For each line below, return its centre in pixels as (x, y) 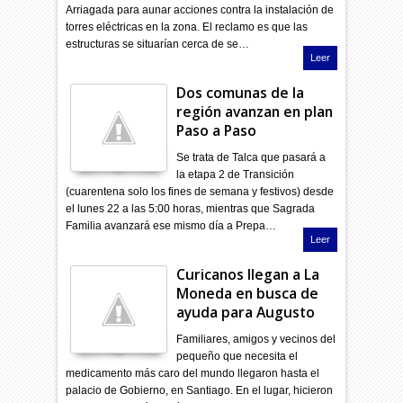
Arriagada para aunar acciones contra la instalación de (200, 9)
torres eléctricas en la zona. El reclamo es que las (187, 27)
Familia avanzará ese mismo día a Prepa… (171, 225)
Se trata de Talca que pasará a (251, 157)
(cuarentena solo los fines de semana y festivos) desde (200, 191)
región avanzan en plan (255, 111)
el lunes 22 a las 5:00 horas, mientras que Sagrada (191, 208)
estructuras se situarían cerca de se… (158, 44)
